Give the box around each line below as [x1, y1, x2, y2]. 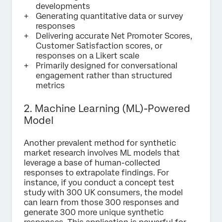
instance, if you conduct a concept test [24, 177, 174, 187]
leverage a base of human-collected [24, 158, 160, 167]
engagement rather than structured [36, 70, 172, 80]
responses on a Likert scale [36, 51, 139, 60]
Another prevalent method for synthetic [24, 138, 176, 148]
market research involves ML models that [24, 148, 180, 158]
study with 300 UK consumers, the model [24, 187, 183, 197]
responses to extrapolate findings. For [24, 167, 169, 177]
